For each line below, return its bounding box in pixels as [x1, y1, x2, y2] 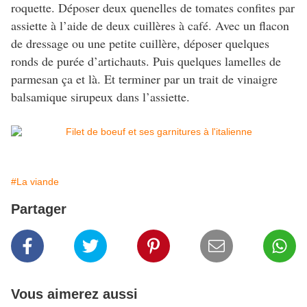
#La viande [11, 175, 59, 187]
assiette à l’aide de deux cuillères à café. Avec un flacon [11, 16, 289, 34]
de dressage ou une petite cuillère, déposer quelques [11, 34, 269, 51]
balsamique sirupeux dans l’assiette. [11, 88, 190, 105]
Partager [11, 201, 66, 217]
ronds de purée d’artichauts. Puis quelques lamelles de [11, 52, 281, 69]
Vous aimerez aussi [11, 286, 138, 302]
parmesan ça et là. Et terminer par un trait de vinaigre [11, 70, 278, 87]
